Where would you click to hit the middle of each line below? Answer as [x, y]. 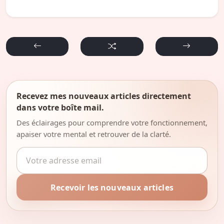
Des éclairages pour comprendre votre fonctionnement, [112, 122]
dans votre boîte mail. [60, 107]
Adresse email [42, 153]
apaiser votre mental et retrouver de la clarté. [94, 134]
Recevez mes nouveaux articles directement [104, 96]
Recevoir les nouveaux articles [112, 187]
